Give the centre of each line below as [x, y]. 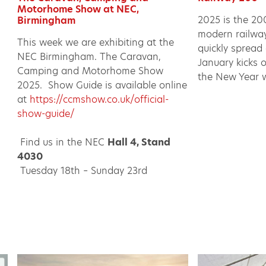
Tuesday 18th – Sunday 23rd [83, 170]
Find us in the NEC [63, 142]
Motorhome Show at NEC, [78, 9]
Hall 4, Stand [139, 142]
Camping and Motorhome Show [91, 71]
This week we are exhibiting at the [96, 42]
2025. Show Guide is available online [102, 85]
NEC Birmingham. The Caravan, [89, 56]
